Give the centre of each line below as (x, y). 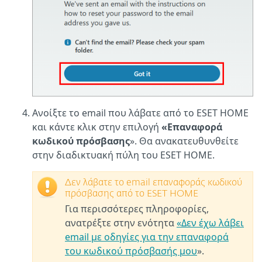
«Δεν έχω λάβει (210, 223)
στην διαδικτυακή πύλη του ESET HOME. (123, 155)
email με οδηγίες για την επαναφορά (147, 237)
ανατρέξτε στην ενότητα (121, 223)
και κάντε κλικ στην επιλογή (97, 127)
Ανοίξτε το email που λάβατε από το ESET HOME (140, 113)
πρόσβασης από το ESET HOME (132, 194)
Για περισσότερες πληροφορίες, (137, 208)
